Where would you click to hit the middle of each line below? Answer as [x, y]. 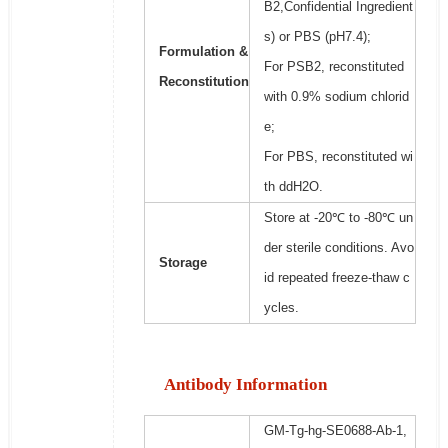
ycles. [281, 308]
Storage [182, 263]
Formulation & [203, 52]
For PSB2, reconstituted [333, 67]
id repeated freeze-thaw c [336, 278]
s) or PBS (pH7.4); [317, 37]
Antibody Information [245, 385]
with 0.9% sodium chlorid [336, 97]
